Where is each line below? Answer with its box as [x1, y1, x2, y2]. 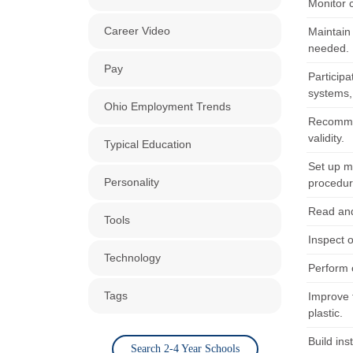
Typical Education [104, 138, 191, 150]
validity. [308, 132, 345, 145]
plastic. [308, 307, 344, 320]
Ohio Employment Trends [104, 100, 231, 113]
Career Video [104, 24, 170, 37]
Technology [104, 251, 161, 264]
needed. [308, 42, 350, 55]
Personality [104, 176, 159, 188]
